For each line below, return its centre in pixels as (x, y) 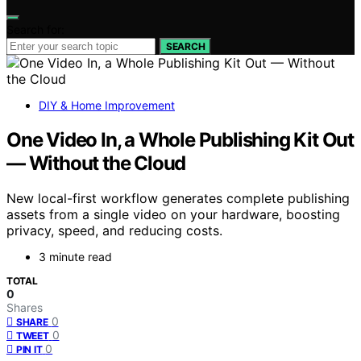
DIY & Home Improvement (107, 105)
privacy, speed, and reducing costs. (114, 231)
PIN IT (29, 350)
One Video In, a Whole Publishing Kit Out (180, 139)
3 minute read (75, 257)
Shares (25, 308)
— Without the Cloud (96, 163)
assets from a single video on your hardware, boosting (173, 215)
